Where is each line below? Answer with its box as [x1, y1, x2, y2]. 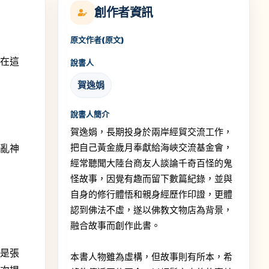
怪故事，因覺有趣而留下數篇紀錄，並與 [70, 172, 232, 184]
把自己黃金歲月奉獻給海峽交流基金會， [70, 141, 232, 153]
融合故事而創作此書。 [70, 219, 160, 231]
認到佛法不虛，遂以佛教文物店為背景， [70, 204, 232, 216]
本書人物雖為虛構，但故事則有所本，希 [70, 250, 232, 262]
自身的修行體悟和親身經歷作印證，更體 [70, 188, 232, 200]
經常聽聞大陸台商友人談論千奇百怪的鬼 [70, 157, 232, 169]
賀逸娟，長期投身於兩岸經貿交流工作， [70, 125, 232, 138]
